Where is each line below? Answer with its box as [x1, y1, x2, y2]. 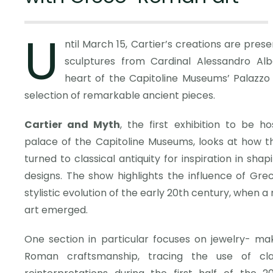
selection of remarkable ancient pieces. [24, 88, 215, 102]
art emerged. [24, 203, 88, 217]
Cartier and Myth [24, 118, 120, 132]
